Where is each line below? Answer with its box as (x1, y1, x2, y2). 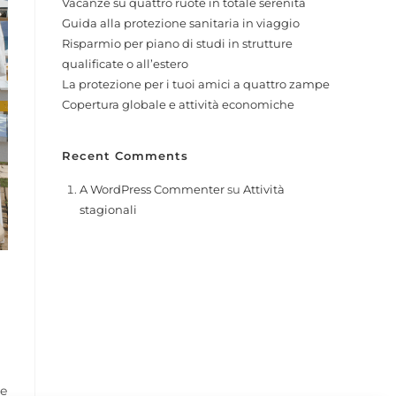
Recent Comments (62, 148, 188, 163)
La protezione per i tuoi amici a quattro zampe (62, 77, 330, 91)
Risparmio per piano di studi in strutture (62, 36, 293, 50)
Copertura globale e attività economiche (62, 97, 294, 111)
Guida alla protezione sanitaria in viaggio (62, 16, 300, 30)
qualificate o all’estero (62, 57, 188, 71)
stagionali (80, 202, 137, 217)
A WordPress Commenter (80, 182, 225, 196)
